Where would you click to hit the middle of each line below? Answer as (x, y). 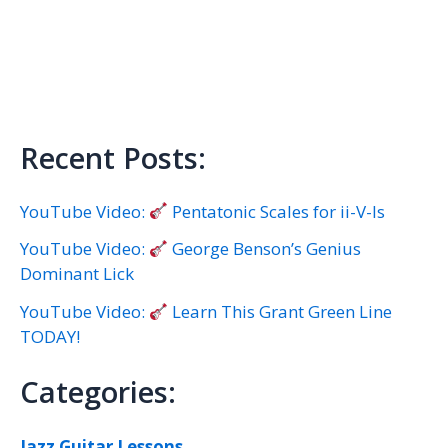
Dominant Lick (77, 274)
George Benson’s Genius (265, 249)
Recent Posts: (113, 157)
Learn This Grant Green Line (280, 312)
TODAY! (50, 337)
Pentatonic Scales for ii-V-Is (277, 211)
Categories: (98, 392)
